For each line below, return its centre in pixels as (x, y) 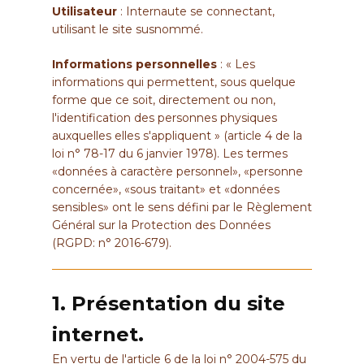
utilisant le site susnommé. (128, 30)
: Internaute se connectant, (196, 12)
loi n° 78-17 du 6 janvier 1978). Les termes (170, 154)
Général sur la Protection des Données (161, 225)
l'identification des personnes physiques (165, 118)
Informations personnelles (134, 65)
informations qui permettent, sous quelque (174, 82)
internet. (98, 334)
